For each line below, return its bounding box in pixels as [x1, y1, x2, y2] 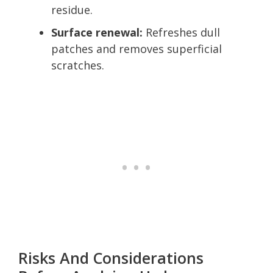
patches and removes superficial [51, 41, 222, 56]
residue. [51, 2, 93, 17]
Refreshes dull [143, 24, 220, 40]
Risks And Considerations [18, 247, 204, 268]
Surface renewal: [51, 24, 143, 40]
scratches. [51, 57, 104, 73]
